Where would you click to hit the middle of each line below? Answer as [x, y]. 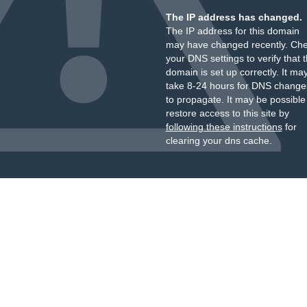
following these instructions [224, 127]
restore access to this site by [227, 113]
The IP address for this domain [232, 31]
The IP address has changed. [234, 17]
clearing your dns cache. [219, 140]
